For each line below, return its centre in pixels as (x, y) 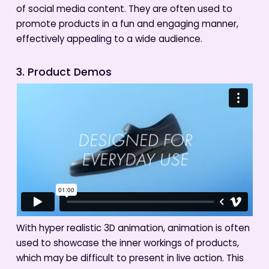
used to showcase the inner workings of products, (127, 244)
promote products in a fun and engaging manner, (127, 25)
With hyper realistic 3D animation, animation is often (133, 229)
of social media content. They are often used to (124, 10)
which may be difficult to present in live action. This (130, 259)
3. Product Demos (64, 73)
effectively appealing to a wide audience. (109, 40)
